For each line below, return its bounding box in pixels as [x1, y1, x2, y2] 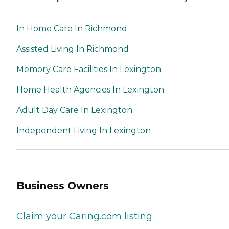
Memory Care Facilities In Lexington [16, 64, 161, 74]
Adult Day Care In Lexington [16, 105, 132, 115]
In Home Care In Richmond [16, 23, 127, 33]
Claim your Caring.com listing [16, 210, 152, 222]
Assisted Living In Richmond [16, 43, 129, 54]
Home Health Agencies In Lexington [16, 84, 164, 95]
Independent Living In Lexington [16, 125, 151, 135]
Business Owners [16, 179, 109, 192]
